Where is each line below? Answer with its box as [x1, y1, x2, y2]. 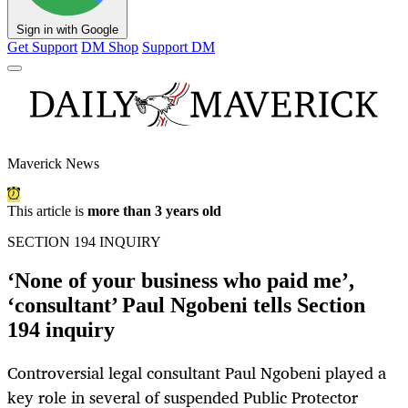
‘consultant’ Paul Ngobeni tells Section [7, 293, 365, 318]
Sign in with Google [16, 23, 118, 37]
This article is [7, 203, 87, 219]
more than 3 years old [87, 203, 221, 219]
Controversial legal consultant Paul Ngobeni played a [7, 359, 386, 387]
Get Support [7, 39, 77, 56]
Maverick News [7, 156, 99, 172]
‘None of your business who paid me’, [7, 269, 354, 293]
